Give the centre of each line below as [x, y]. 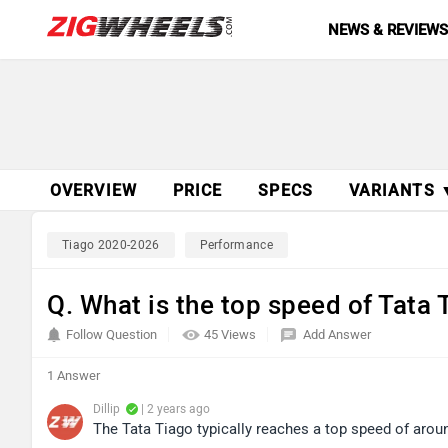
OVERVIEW [93, 190]
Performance [236, 245]
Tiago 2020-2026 [111, 245]
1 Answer [73, 375]
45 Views [231, 334]
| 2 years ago [174, 409]
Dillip [106, 409]
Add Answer [337, 334]
